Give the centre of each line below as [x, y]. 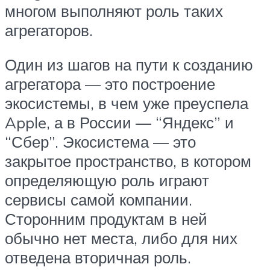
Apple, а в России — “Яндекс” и [119, 123]
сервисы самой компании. [99, 200]
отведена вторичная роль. [98, 258]
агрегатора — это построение [110, 84]
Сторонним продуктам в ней [106, 219]
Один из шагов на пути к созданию [129, 65]
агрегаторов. [49, 30]
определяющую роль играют [107, 181]
